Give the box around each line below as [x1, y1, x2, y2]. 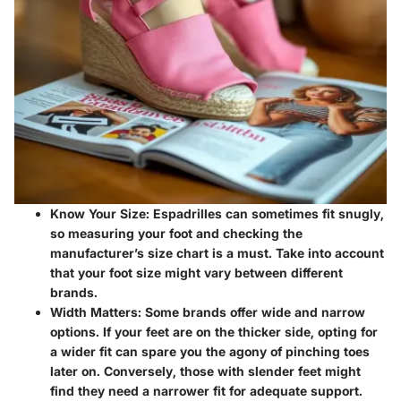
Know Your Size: [50, 205, 149, 221]
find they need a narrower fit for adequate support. [50, 382, 363, 398]
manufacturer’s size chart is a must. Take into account [50, 244, 384, 260]
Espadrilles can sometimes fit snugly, [149, 205, 384, 221]
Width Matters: [50, 303, 141, 320]
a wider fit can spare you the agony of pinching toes [50, 343, 370, 359]
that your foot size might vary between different [50, 264, 343, 280]
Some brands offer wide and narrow [141, 303, 365, 320]
